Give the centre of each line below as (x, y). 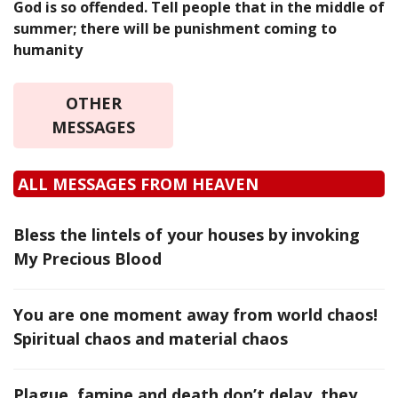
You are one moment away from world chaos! (195, 315)
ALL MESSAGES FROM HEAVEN (138, 184)
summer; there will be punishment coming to (175, 29)
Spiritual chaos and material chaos (151, 339)
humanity (48, 50)
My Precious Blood (88, 259)
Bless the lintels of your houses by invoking (187, 235)
